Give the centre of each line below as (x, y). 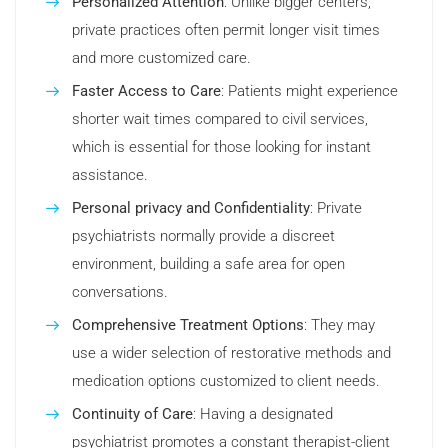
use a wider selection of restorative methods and (231, 353)
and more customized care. (161, 58)
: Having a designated (263, 414)
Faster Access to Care (146, 91)
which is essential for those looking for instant (221, 147)
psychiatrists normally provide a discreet (203, 236)
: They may (339, 325)
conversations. (120, 292)
